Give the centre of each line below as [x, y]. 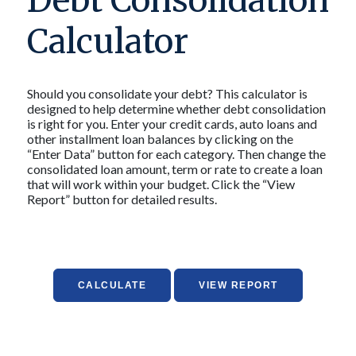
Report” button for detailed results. [122, 199]
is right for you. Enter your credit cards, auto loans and [172, 124]
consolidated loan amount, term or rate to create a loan [174, 169]
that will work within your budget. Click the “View [161, 184]
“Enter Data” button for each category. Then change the [176, 154]
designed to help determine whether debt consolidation [176, 108]
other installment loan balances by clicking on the [160, 139]
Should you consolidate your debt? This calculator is [167, 93]
